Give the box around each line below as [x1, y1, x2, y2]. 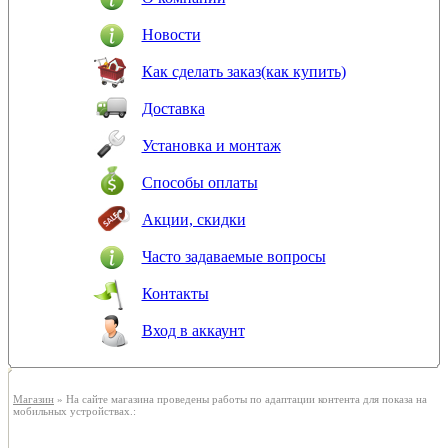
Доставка [141, 100, 205, 117]
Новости [141, 26, 201, 43]
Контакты [141, 285, 209, 302]
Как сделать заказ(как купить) [141, 63, 346, 80]
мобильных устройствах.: [13, 405, 136, 417]
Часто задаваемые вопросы [141, 248, 326, 265]
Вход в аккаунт [141, 322, 245, 339]
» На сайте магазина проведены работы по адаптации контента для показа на [54, 393, 427, 405]
